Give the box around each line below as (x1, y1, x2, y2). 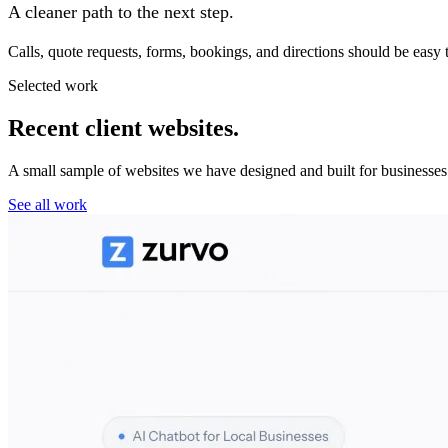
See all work (8, 195, 87, 213)
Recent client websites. (8, 114, 239, 141)
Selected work (8, 76, 98, 94)
